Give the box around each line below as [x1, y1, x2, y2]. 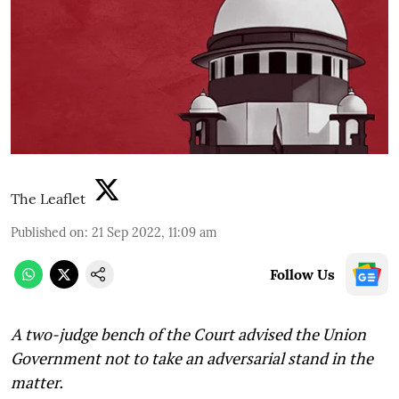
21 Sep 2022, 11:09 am [92, 224, 217, 241]
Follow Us [270, 265, 335, 284]
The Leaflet [11, 190, 85, 208]
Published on [11, 224, 85, 241]
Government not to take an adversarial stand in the [11, 347, 373, 370]
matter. [11, 371, 63, 394]
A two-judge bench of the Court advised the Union [11, 323, 366, 346]
